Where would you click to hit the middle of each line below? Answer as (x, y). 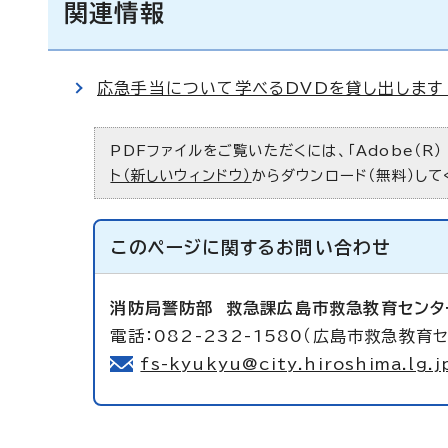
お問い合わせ (333, 247)
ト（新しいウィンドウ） (181, 175)
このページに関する (194, 247)
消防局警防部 (168, 308)
